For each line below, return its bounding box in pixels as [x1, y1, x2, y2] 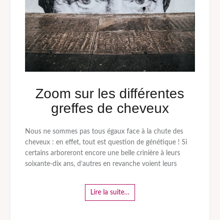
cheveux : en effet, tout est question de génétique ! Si [25, 139, 187, 146]
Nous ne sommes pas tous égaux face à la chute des [25, 128, 183, 136]
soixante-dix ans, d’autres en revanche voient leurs [25, 161, 177, 168]
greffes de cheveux [51, 101, 169, 116]
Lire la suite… [90, 189, 130, 196]
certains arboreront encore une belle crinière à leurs [25, 150, 180, 157]
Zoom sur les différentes [35, 86, 185, 102]
